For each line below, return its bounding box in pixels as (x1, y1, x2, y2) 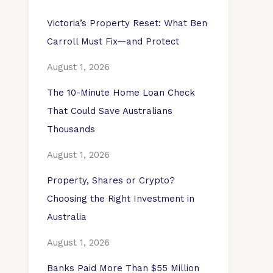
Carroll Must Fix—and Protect (47, 36, 179, 47)
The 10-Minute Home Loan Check (47, 87, 195, 98)
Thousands (47, 124, 95, 135)
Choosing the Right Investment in (47, 193, 194, 204)
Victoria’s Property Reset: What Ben (47, 18, 207, 29)
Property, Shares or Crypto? (47, 175, 175, 186)
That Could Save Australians (47, 105, 172, 116)
